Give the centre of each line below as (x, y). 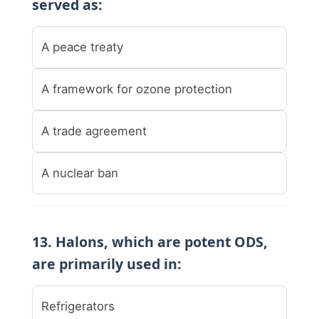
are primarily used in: (107, 263)
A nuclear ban (80, 173)
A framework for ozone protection (137, 89)
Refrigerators (78, 306)
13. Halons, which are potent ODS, (150, 241)
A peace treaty (82, 47)
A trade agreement (94, 131)
